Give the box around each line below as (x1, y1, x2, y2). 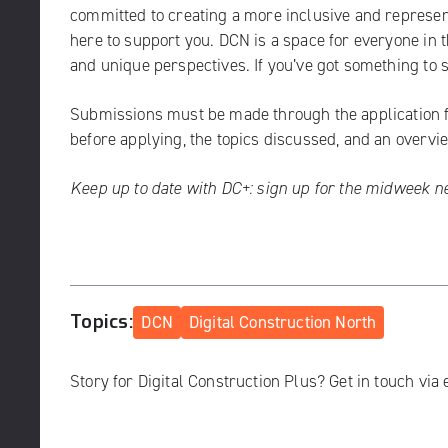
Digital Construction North (188, 311, 377, 332)
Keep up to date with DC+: (70, 177, 257, 199)
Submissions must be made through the (70, 103, 362, 125)
